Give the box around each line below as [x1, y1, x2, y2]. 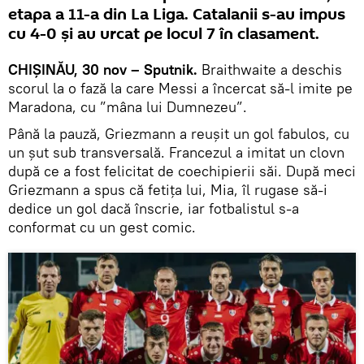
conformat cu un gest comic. [8, 217, 196, 236]
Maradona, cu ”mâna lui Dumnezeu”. [8, 97, 247, 116]
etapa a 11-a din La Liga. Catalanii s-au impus [8, 2, 345, 26]
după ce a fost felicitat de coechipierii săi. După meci [8, 161, 356, 180]
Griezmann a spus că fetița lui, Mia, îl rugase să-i [8, 180, 327, 199]
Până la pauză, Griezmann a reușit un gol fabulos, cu [8, 123, 349, 143]
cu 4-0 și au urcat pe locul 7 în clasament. [8, 22, 319, 45]
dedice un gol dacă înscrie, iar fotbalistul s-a [8, 198, 299, 218]
